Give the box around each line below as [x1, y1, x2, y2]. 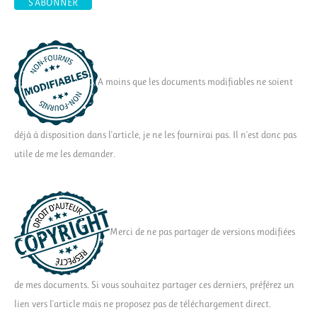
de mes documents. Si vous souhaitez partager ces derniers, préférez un [14, 279, 294, 291]
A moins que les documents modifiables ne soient [98, 76, 293, 88]
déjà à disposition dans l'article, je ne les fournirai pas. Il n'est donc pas [14, 128, 296, 140]
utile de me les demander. [14, 147, 115, 159]
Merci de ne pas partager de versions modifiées [110, 226, 295, 238]
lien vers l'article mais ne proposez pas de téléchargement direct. [14, 298, 271, 310]
